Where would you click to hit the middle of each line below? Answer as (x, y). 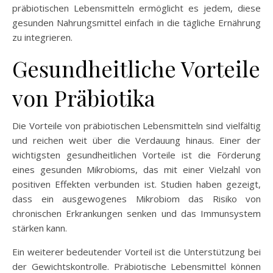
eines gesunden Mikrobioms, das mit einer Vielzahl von (136, 169)
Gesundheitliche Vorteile (136, 68)
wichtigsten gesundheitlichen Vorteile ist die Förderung (136, 155)
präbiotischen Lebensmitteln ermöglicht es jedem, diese (136, 8)
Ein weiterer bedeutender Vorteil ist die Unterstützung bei (136, 252)
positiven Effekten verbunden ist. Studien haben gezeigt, (136, 184)
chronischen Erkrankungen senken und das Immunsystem (136, 213)
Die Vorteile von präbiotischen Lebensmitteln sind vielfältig (136, 126)
